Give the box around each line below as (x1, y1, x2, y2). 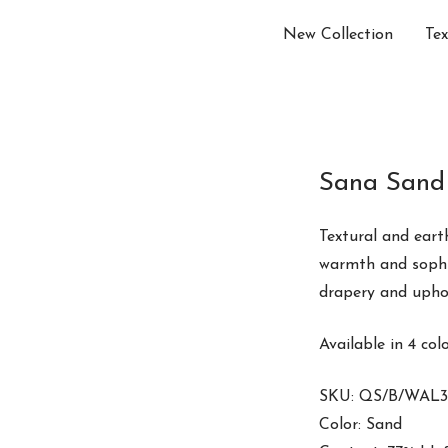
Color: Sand (319, 417, 402, 433)
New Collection (283, 27, 393, 44)
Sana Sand (319, 170, 445, 197)
